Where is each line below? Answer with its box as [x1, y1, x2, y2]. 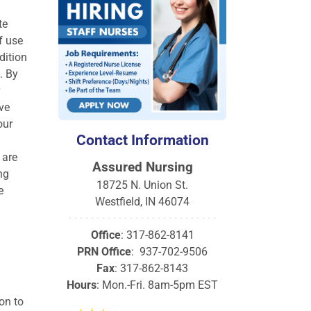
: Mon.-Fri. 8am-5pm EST [96, 278, 218, 292]
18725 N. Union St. [96, 178, 188, 192]
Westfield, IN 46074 [95, 195, 190, 208]
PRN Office [77, 245, 131, 258]
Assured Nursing [92, 160, 193, 175]
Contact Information [76, 131, 209, 149]
